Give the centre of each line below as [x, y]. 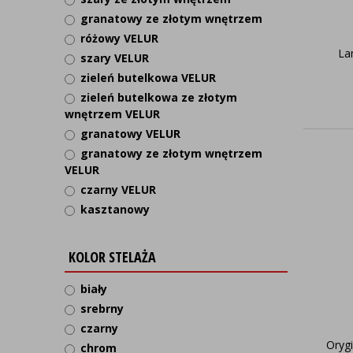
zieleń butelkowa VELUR [148, 78]
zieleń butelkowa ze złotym [159, 97]
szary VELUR [115, 58]
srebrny [102, 308]
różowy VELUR [119, 38]
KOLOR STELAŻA [112, 257]
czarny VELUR [118, 190]
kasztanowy [115, 209]
